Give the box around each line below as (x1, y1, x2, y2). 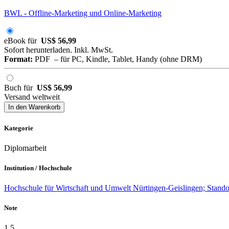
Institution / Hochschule (4, 164, 72, 172)
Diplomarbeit (4, 143, 47, 152)
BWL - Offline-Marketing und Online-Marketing (4, 9, 162, 18)
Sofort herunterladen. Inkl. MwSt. (4, 45, 113, 55)
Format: (4, 55, 33, 64)
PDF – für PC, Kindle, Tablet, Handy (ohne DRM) (33, 55, 202, 64)
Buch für (4, 83, 37, 93)
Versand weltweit (4, 93, 60, 102)
